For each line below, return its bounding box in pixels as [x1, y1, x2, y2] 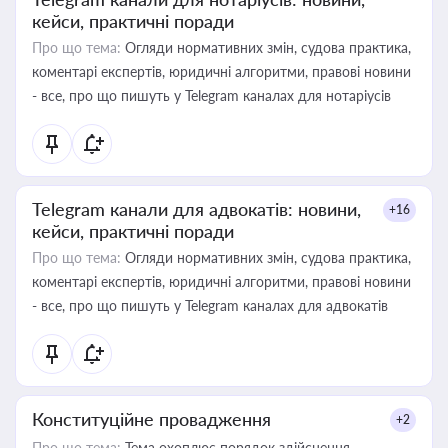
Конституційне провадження [32, 408, 271, 430]
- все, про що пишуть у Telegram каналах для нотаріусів [32, 87, 391, 104]
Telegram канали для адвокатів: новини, [32, 198, 361, 220]
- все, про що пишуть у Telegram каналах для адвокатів [32, 297, 388, 314]
